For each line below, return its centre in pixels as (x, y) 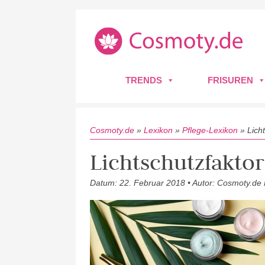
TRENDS (144, 80)
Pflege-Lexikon (210, 130)
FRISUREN (230, 80)
